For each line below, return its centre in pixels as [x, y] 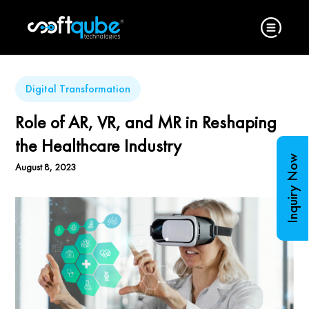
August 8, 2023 [46, 167]
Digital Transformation [78, 89]
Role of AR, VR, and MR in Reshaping [146, 122]
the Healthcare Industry [99, 146]
